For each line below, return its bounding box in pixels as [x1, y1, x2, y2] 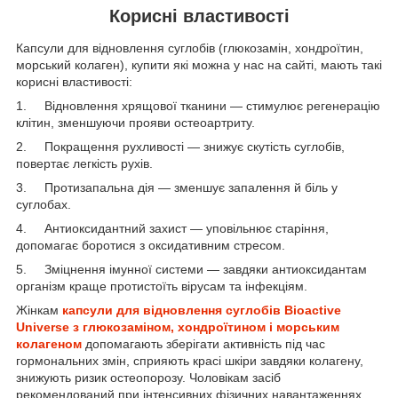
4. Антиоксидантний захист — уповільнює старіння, [16, 220, 329, 235]
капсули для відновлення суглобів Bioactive [62, 302, 341, 317]
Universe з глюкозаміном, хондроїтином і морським [16, 319, 339, 334]
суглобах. [16, 196, 71, 211]
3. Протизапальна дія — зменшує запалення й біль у [16, 179, 338, 195]
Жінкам [16, 302, 62, 317]
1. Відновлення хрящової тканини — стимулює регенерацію [16, 98, 380, 113]
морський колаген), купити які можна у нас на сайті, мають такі [16, 57, 382, 72]
